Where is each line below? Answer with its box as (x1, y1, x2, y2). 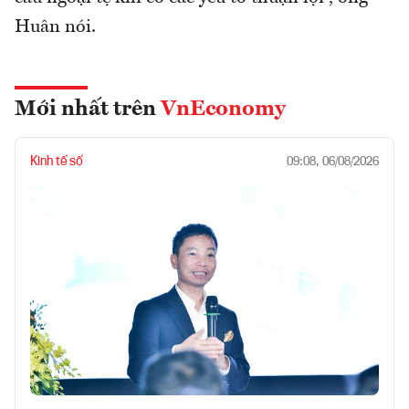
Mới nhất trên (15, 98, 161, 121)
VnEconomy (161, 98, 286, 121)
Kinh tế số (30, 154, 83, 168)
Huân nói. (15, 17, 96, 37)
